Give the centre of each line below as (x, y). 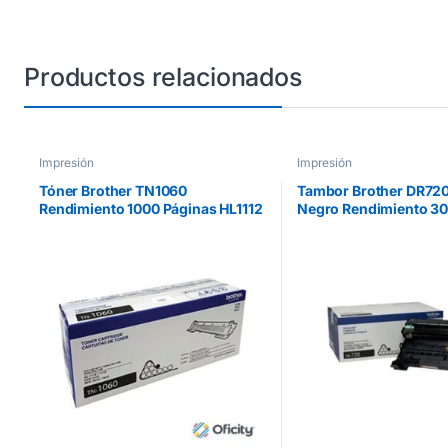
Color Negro (80, 226)
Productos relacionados (163, 76)
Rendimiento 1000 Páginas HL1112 (150, 208)
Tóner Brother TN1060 (113, 190)
